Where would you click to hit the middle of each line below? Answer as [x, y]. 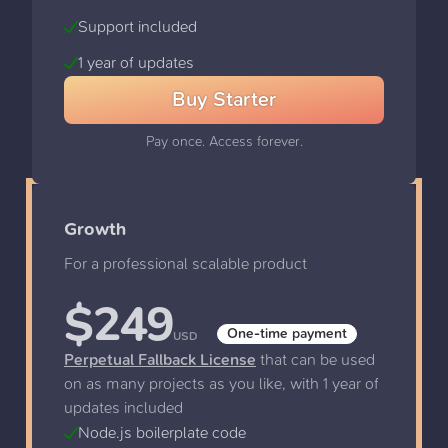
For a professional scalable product [185, 263]
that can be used [317, 359]
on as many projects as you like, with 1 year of [221, 383]
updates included [123, 407]
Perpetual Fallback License [160, 359]
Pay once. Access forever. [224, 141]
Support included [137, 26]
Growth [95, 229]
